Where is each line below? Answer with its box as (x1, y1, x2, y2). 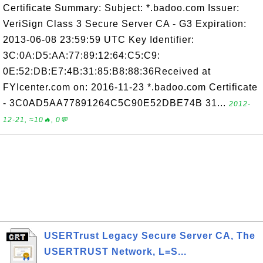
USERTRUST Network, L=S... (44, 247, 187, 257)
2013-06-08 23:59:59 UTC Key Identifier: (3, 35, 194, 45)
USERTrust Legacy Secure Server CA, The (44, 231, 255, 241)
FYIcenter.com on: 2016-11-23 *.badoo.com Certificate (3, 82, 258, 92)
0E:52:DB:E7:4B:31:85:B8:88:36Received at (3, 66, 211, 76)
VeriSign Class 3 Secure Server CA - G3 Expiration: (3, 19, 247, 29)
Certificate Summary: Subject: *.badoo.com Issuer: (3, 3, 240, 13)
